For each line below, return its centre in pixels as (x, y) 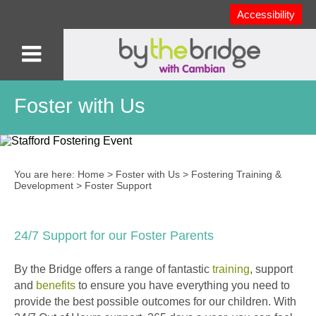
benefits (56, 286)
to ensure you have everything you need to (183, 286)
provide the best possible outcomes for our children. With (155, 302)
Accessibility (266, 14)
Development (44, 186)
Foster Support (118, 186)
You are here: (46, 175)
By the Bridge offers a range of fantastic (113, 269)
